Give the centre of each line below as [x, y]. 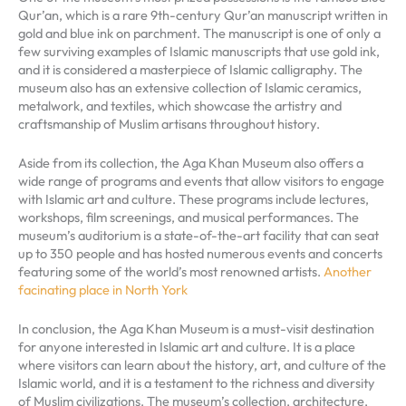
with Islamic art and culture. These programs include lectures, [193, 198]
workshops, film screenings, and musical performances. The [188, 217]
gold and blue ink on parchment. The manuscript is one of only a [199, 33]
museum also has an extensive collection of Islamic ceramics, [190, 87]
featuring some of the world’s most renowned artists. [171, 271]
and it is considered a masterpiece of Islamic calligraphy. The [190, 69]
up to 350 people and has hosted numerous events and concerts [200, 253]
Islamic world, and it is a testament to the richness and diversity [197, 383]
